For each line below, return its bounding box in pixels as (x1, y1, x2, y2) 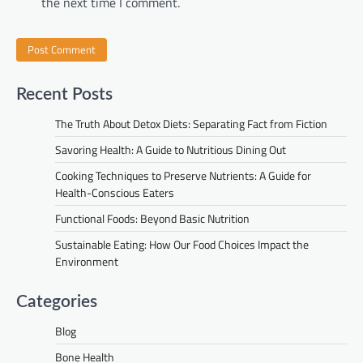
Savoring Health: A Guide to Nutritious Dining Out (55, 141, 286, 159)
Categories (16, 293, 97, 311)
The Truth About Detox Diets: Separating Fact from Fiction (55, 115, 327, 133)
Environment (55, 253, 118, 271)
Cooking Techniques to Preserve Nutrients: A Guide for (55, 167, 311, 185)
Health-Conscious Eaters (55, 184, 174, 202)
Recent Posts (16, 86, 113, 104)
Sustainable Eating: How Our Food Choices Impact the (55, 236, 309, 254)
